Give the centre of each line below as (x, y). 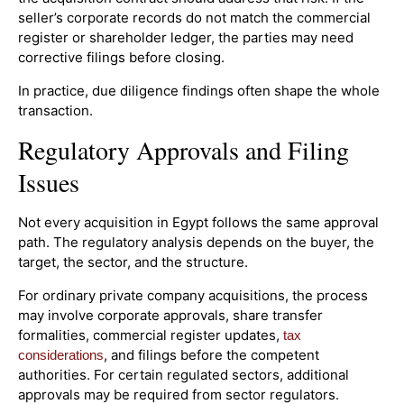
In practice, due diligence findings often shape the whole (199, 90)
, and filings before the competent (211, 354)
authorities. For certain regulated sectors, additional (184, 374)
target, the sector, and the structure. (133, 262)
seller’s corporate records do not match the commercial (194, 18)
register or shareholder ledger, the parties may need (186, 38)
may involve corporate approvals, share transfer (170, 315)
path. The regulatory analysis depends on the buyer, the (196, 243)
